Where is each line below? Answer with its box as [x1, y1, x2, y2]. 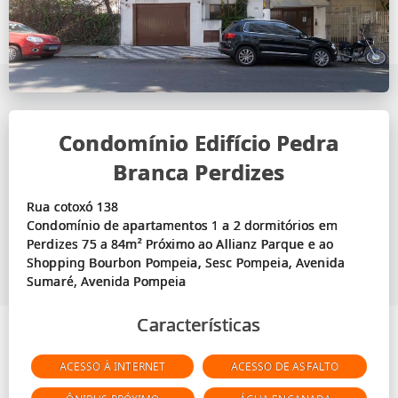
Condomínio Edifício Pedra [59, 128, 339, 158]
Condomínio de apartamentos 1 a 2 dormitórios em [27, 217, 338, 235]
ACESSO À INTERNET [59, 359, 166, 375]
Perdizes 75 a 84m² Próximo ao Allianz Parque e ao [27, 235, 334, 253]
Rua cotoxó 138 [27, 198, 119, 216]
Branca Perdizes [113, 157, 285, 187]
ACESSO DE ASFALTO [230, 359, 339, 375]
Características [137, 313, 261, 338]
